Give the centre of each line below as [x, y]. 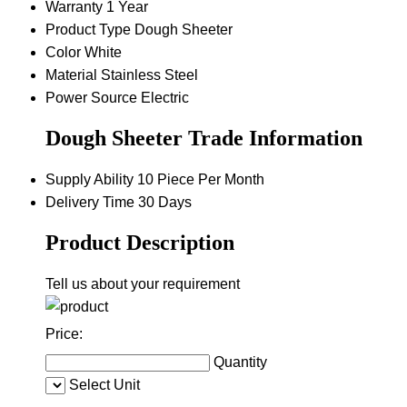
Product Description [140, 242]
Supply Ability [89, 179]
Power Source [91, 98]
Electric [165, 98]
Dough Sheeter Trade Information [204, 138]
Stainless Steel [149, 75]
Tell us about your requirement [143, 283]
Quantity [240, 362]
